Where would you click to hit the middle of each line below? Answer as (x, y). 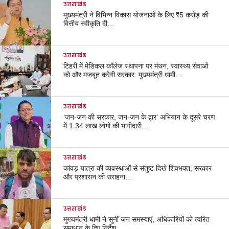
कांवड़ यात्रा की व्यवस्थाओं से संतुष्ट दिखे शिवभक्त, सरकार (138, 168)
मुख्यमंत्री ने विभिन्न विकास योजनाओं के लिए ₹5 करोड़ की (136, 15)
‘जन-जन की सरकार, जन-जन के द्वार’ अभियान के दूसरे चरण (140, 117)
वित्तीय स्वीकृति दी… (89, 23)
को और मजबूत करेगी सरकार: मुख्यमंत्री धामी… (123, 74)
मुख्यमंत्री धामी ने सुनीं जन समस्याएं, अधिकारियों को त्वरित (137, 219)
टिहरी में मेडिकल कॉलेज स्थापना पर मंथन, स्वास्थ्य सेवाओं (136, 66)
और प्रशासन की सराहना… (98, 177)
